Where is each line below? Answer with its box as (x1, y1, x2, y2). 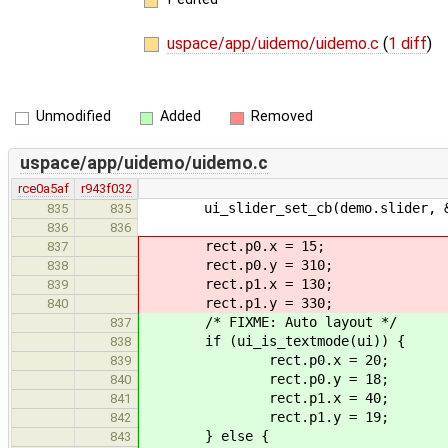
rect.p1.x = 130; (141, 275, 333, 292)
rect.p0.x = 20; (141, 351, 389, 368)
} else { (141, 427, 269, 444)
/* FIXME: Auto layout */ (141, 313, 397, 330)
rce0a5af (17, 180, 69, 196)
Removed (250, 108, 313, 126)
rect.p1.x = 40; (141, 389, 389, 406)
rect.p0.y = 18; (141, 370, 389, 387)
